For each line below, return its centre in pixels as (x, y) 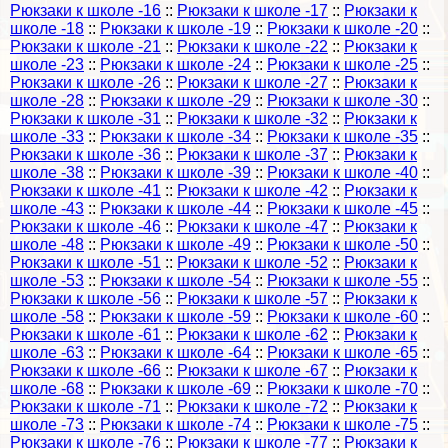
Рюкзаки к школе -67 (252, 370)
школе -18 (47, 28)
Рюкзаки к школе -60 (342, 316)
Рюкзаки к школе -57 (252, 298)
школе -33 (47, 136)
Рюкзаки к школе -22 (252, 46)
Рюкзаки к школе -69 (175, 388)
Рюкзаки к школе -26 (85, 82)
